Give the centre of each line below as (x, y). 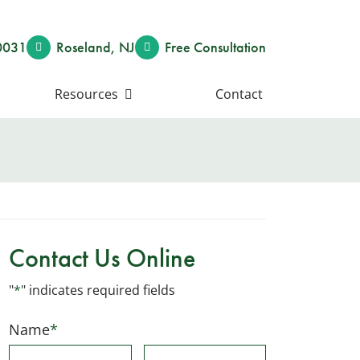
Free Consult (200, 47)
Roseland (84, 47)
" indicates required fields (98, 290)
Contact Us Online (102, 258)
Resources (86, 94)
